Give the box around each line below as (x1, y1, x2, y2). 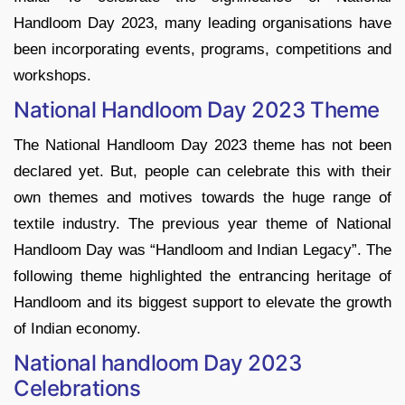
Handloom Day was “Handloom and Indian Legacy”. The (14, 240, 391, 259)
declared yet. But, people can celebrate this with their (14, 162, 391, 180)
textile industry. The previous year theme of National (14, 214, 391, 232)
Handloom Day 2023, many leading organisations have (14, 14, 391, 32)
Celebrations (14, 374, 141, 401)
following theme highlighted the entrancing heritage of (14, 267, 391, 285)
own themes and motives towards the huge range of (14, 188, 391, 206)
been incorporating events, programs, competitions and (14, 40, 391, 58)
